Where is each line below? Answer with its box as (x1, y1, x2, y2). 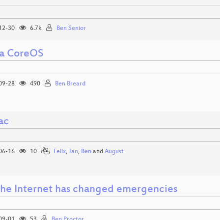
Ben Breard (55, 81, 85, 88)
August (105, 148, 124, 156)
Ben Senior (56, 25, 86, 32)
